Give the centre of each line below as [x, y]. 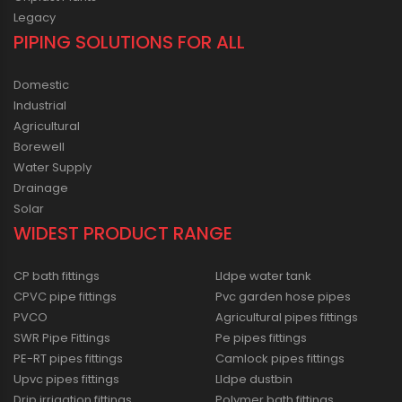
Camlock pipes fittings [280, 358]
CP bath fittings [57, 275]
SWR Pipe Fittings [62, 337]
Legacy [35, 17]
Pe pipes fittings [261, 337]
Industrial [40, 105]
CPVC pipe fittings [65, 296]
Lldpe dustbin [254, 379]
